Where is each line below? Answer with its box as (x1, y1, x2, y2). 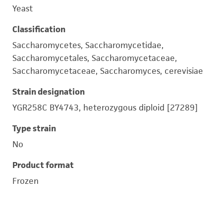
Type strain (12, 123, 56, 134)
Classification (12, 24, 65, 35)
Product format (12, 160, 74, 170)
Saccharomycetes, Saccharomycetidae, (12, 40, 164, 51)
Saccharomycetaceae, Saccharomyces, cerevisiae (12, 65, 203, 76)
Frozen (12, 175, 39, 186)
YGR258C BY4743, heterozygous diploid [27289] (12, 102, 198, 113)
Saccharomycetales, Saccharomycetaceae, (12, 53, 177, 63)
